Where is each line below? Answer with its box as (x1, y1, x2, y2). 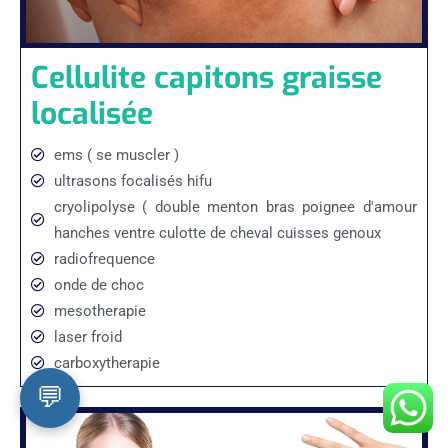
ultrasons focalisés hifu (53, 171, 212, 190)
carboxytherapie (53, 353, 160, 372)
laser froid (53, 327, 122, 346)
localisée (31, 93, 153, 134)
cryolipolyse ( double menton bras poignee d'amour (53, 197, 417, 216)
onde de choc (53, 275, 144, 294)
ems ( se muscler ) (53, 145, 179, 164)
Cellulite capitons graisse (31, 57, 382, 98)
